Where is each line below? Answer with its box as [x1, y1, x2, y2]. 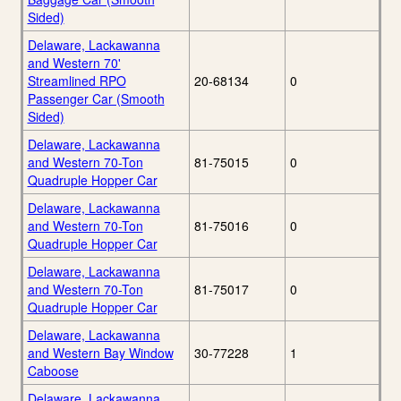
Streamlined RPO [27, 72, 126, 90]
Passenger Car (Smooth [27, 90, 165, 108]
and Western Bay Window [27, 344, 174, 363]
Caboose [27, 362, 79, 380]
